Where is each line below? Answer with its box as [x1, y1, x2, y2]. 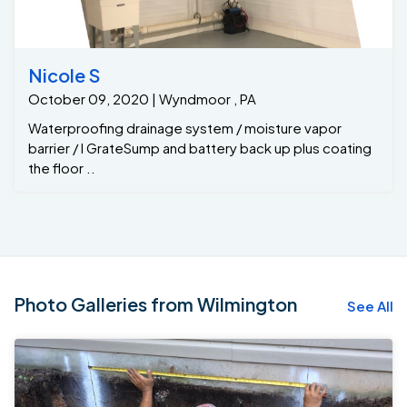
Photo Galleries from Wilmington [14, 293, 297, 316]
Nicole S [28, 64, 100, 87]
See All [347, 297, 393, 315]
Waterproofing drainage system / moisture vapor [28, 119, 342, 137]
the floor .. [28, 159, 95, 177]
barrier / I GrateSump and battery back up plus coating [28, 139, 372, 157]
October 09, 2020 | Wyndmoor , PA [28, 90, 256, 108]
